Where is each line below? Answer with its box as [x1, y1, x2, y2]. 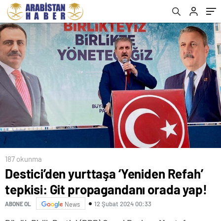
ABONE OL [5, 200, 31, 207]
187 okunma [5, 154, 42, 164]
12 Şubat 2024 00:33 [94, 199, 151, 208]
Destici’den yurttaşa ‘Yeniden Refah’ [5, 166, 203, 182]
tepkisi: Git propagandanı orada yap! [5, 182, 207, 197]
